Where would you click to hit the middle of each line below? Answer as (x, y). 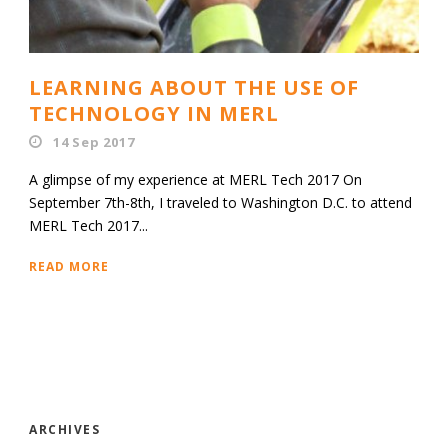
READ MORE (69, 266)
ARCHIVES (64, 429)
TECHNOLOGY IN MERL (154, 113)
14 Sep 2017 (93, 141)
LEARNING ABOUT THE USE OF (194, 87)
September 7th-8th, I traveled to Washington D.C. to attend (220, 202)
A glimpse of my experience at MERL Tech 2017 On (195, 179)
